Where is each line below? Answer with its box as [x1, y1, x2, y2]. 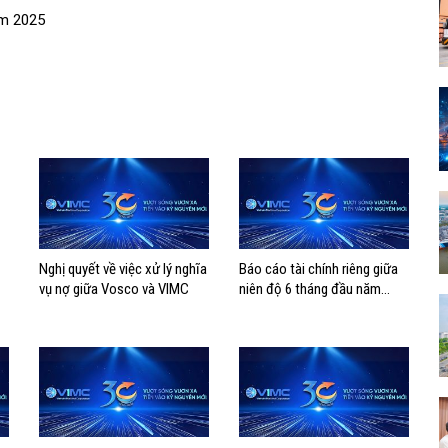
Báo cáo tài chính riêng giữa [239, 259, 398, 278]
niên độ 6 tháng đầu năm [239, 279, 381, 298]
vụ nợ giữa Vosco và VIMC [39, 279, 189, 298]
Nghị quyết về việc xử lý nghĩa [39, 259, 207, 278]
